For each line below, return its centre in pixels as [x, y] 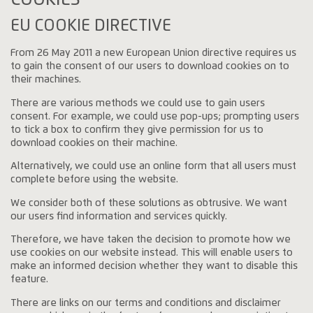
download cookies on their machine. [94, 143]
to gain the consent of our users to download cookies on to [150, 67]
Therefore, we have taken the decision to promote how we [151, 240]
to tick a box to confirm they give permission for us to [137, 130]
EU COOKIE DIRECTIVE [91, 26]
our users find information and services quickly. [119, 216]
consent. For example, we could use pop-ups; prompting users [155, 116]
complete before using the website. [95, 180]
